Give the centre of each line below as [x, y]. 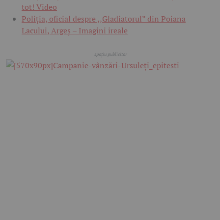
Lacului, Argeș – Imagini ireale [75, 31]
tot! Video [39, 7]
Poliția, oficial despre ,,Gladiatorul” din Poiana [104, 19]
